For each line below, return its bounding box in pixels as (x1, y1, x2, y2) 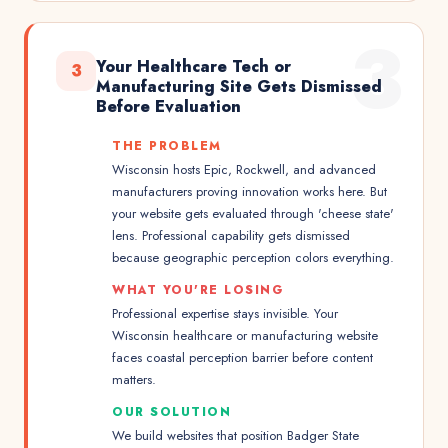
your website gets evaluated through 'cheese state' (112, 204, 394, 223)
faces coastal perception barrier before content (112, 348, 373, 367)
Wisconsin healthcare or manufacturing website (112, 326, 378, 345)
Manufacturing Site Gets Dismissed (96, 75, 382, 98)
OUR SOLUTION (112, 403, 231, 421)
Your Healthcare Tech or (96, 55, 291, 78)
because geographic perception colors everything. (112, 248, 394, 267)
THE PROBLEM (112, 137, 222, 155)
